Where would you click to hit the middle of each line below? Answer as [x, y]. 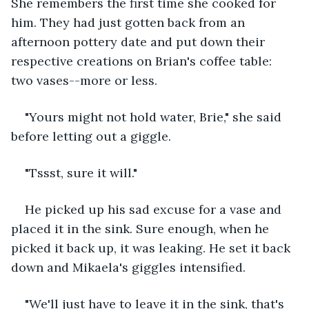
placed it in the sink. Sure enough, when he [142, 228]
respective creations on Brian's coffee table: [143, 61]
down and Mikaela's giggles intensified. [128, 267]
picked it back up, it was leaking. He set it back [152, 248]
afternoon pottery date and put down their [140, 41]
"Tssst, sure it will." [81, 172]
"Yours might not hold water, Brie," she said [155, 117]
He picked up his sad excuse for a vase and [155, 209]
